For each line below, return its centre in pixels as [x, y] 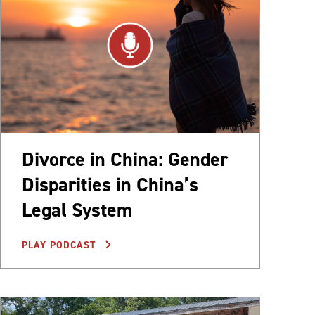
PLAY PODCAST [61, 245]
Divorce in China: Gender [125, 160]
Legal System [77, 210]
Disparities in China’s [110, 185]
